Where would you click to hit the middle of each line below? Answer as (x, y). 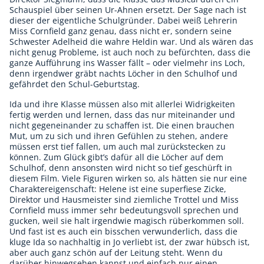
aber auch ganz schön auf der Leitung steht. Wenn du (116, 252)
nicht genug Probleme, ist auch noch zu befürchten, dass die (130, 52)
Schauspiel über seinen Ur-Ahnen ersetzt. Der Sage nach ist (128, 9)
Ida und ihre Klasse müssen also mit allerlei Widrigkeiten (122, 104)
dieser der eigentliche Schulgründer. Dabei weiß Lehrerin (123, 20)
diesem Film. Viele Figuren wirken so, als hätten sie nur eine (128, 178)
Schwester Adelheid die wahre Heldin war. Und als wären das (131, 41)
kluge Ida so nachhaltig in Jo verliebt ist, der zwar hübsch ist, (130, 242)
